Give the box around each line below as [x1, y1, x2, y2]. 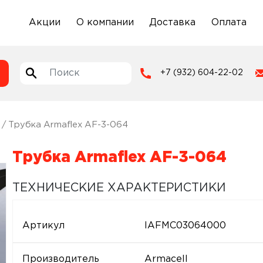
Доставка [149, 18, 196, 27]
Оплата [211, 18, 247, 27]
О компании [76, 18, 134, 27]
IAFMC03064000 [144, 221, 227, 230]
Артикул [22, 221, 65, 230]
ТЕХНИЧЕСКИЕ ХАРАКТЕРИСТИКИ [12, 183, 226, 193]
